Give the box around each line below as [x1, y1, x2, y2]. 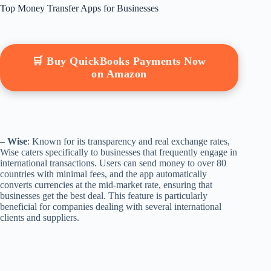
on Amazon [91, 68, 147, 80]
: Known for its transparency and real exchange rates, [27, 136, 230, 147]
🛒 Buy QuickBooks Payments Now [32, 55, 206, 68]
